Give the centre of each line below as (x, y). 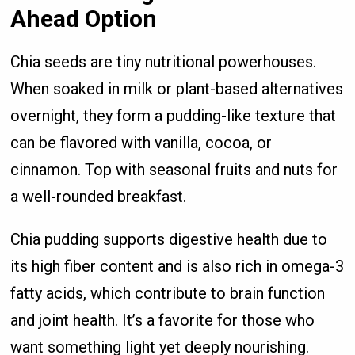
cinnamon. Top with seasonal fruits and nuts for (174, 169)
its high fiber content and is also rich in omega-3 (177, 266)
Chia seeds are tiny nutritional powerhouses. (164, 61)
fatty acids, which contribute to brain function (168, 293)
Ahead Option (84, 18)
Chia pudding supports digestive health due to (169, 239)
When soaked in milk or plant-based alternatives (177, 88)
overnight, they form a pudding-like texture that (174, 115)
